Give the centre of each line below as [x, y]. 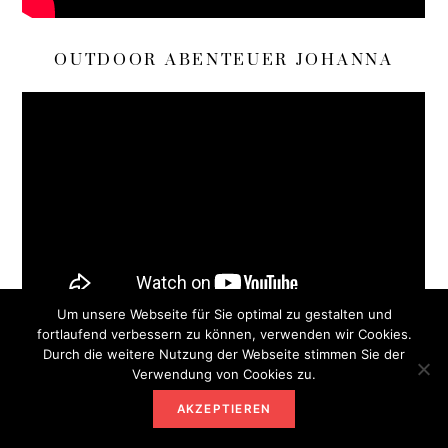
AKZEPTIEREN [224, 409]
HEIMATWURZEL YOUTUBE [224, 360]
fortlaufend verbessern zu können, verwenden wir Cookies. [224, 334]
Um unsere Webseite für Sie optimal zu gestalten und [224, 314]
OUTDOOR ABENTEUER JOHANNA [224, 59]
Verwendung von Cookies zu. [224, 374]
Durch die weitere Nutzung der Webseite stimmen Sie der [224, 354]
